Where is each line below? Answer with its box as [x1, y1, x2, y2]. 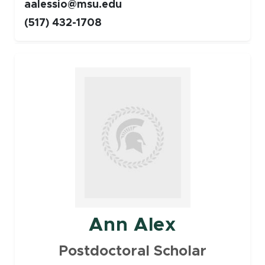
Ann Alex [89, 215, 176, 235]
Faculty [8, 50, 47, 62]
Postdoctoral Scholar [59, 244, 206, 259]
